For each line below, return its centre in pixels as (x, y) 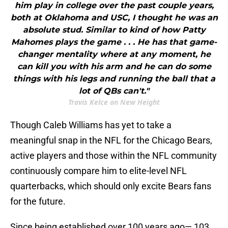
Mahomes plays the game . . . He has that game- (114, 42)
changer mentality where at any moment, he (114, 54)
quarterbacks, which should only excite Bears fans (111, 186)
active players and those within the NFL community (113, 156)
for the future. (38, 202)
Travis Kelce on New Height (114, 102)
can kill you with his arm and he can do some (114, 67)
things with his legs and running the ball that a (114, 79)
